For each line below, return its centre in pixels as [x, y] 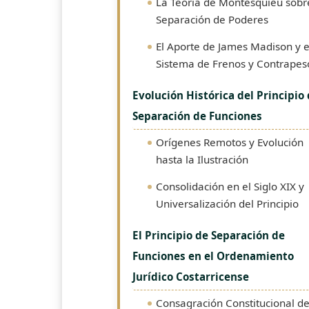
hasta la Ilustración [202, 159]
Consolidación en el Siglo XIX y [230, 186]
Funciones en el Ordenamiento [213, 256]
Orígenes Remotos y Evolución [230, 142]
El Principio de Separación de [209, 235]
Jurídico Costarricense [191, 277]
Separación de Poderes [212, 19]
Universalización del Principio [227, 203]
